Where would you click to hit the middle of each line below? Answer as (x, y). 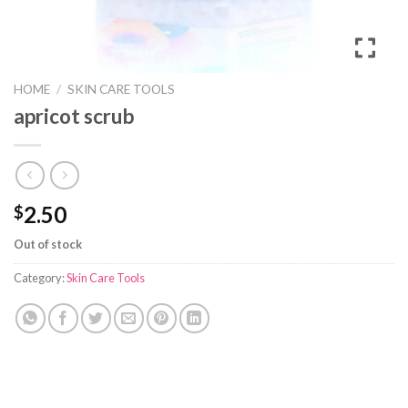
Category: (40, 278)
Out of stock (48, 245)
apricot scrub (74, 116)
